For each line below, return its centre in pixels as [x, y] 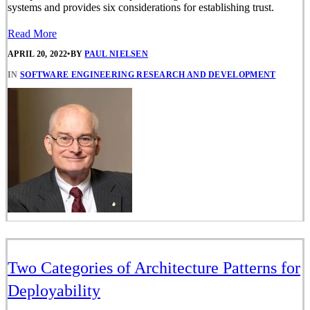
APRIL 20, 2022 [38, 54]
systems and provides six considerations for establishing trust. [141, 8]
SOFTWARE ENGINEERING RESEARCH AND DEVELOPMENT [148, 74]
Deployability [54, 290]
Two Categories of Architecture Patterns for [154, 267]
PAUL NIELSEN [117, 54]
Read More [32, 34]
